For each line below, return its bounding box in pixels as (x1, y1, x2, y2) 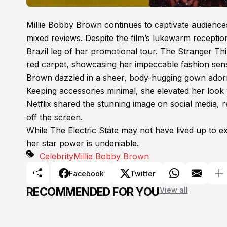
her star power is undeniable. (26, 138, 139, 149)
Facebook (69, 169, 104, 178)
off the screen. (26, 112, 83, 123)
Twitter (130, 169, 155, 178)
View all (159, 185, 188, 195)
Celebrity (40, 151, 73, 162)
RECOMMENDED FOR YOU (26, 185, 160, 199)
